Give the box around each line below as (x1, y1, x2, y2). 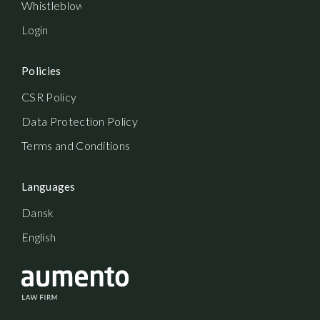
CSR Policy (21, 90, 77, 104)
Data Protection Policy (21, 114, 139, 129)
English (21, 230, 56, 244)
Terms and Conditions (21, 139, 131, 153)
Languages (21, 180, 76, 194)
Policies (21, 64, 61, 78)
